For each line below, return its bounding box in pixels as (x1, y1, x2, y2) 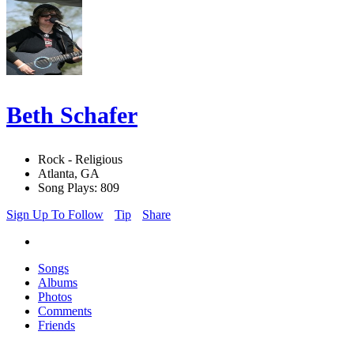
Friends (38, 318, 75, 333)
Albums (38, 276, 77, 290)
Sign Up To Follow (6, 208, 104, 222)
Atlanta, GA (38, 167, 100, 181)
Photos (38, 290, 72, 304)
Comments (38, 304, 92, 318)
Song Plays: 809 (38, 181, 119, 195)
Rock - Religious (38, 153, 122, 167)
